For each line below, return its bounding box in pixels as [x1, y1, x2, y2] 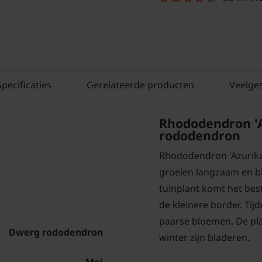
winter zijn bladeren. [159, 231, 250, 244]
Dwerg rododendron [9, 226, 103, 239]
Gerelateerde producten [87, 78, 194, 91]
